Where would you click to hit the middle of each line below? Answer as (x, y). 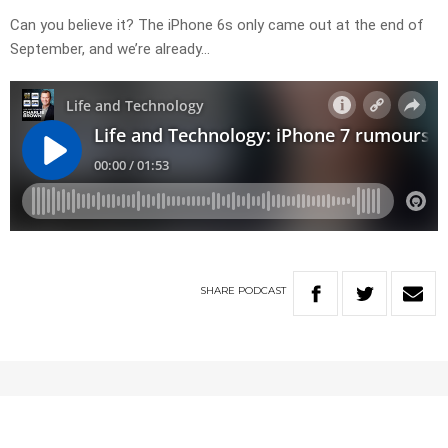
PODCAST (262, 291)
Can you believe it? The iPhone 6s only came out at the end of (217, 25)
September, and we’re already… (110, 49)
